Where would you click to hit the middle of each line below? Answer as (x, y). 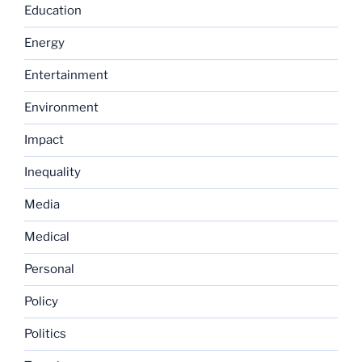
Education (53, 11)
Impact (44, 140)
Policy (41, 302)
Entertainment (66, 76)
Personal (49, 269)
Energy (44, 43)
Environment (61, 108)
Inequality (53, 173)
